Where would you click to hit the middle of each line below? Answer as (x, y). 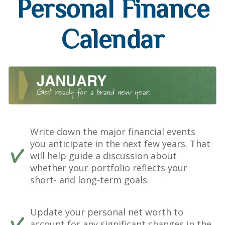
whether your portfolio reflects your (109, 167)
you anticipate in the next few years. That (120, 143)
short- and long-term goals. (90, 180)
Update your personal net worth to (107, 212)
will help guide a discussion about (103, 155)
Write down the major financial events (113, 131)
